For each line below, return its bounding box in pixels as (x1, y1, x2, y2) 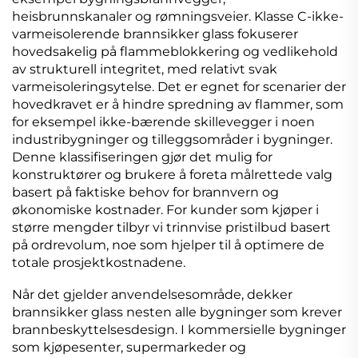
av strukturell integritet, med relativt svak (12, 62, 277, 78)
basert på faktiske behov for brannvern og (12, 185, 279, 201)
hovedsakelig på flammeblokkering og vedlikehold (12, 44, 338, 60)
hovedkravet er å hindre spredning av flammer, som (12, 97, 344, 113)
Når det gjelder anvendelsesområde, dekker (12, 287, 292, 303)
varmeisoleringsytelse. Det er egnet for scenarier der (12, 79, 346, 95)
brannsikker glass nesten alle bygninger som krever (12, 304, 342, 320)
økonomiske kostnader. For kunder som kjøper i (12, 202, 319, 218)
